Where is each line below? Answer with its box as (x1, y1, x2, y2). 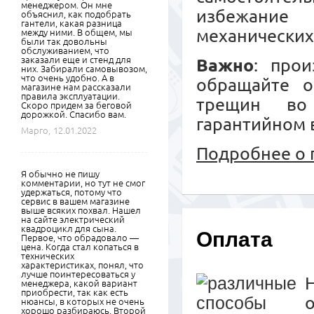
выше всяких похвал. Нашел (21, 205, 141, 215)
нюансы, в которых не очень (21, 296, 144, 306)
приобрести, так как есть (21, 287, 128, 297)
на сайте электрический (21, 214, 125, 224)
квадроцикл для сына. (21, 224, 116, 233)
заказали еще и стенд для (21, 55, 131, 64)
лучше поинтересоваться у (21, 269, 135, 279)
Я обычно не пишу (21, 169, 100, 179)
